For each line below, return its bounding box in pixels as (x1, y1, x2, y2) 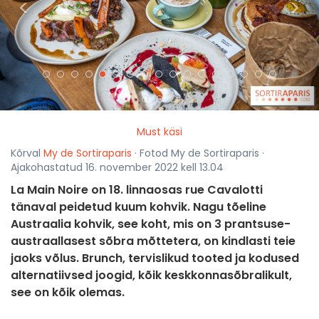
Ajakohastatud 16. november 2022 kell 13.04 (11, 160, 224, 175)
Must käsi (137, 125, 182, 140)
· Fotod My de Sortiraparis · (132, 146, 264, 161)
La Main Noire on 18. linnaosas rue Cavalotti (11, 182, 263, 199)
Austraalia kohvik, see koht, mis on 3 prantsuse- (11, 216, 291, 233)
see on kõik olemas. (11, 284, 125, 301)
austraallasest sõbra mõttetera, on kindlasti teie (11, 233, 296, 250)
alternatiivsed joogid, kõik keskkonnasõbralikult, (11, 267, 292, 284)
